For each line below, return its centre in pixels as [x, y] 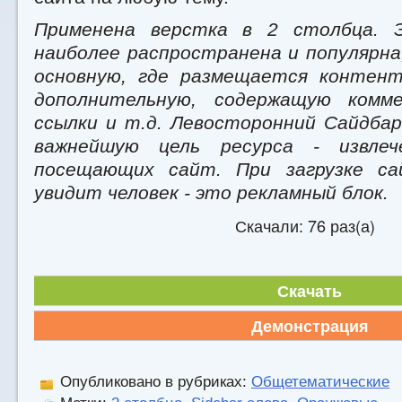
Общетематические [320, 382]
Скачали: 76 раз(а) [305, 225]
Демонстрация [310, 326]
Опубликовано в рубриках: [153, 382]
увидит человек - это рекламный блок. [211, 192]
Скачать [310, 291]
